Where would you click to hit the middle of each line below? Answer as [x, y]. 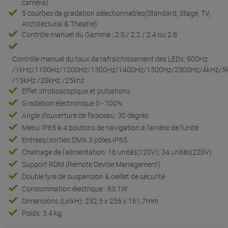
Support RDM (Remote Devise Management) [91, 164]
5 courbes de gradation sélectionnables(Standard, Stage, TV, [116, 13]
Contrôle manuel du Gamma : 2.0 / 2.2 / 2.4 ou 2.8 [100, 34]
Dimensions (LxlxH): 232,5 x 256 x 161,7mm [90, 201]
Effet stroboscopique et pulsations [76, 91]
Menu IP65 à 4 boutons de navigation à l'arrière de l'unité [110, 127]
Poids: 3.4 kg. [43, 213]
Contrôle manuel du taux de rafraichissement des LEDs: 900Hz [110, 59]
